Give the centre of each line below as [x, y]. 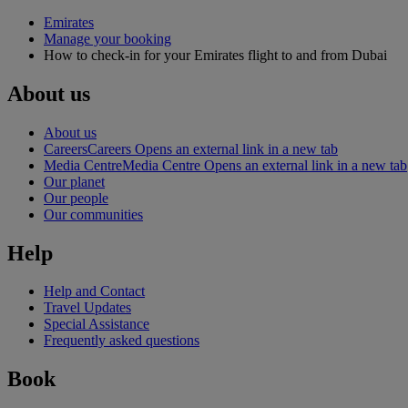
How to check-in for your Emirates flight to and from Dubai [215, 55]
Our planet [74, 181]
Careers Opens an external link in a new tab [213, 148]
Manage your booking [107, 38]
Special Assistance [97, 324]
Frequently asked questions [122, 341]
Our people [76, 198]
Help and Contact [94, 291]
